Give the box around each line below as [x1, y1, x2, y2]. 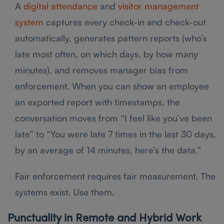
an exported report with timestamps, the [15, 96, 180, 107]
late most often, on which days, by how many [15, 48, 198, 59]
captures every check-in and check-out [43, 16, 206, 27]
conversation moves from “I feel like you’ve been [15, 112, 212, 123]
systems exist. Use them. [15, 186, 114, 197]
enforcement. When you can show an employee [15, 80, 209, 91]
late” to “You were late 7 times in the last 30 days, [15, 128, 216, 139]
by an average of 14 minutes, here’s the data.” [15, 144, 201, 155]
